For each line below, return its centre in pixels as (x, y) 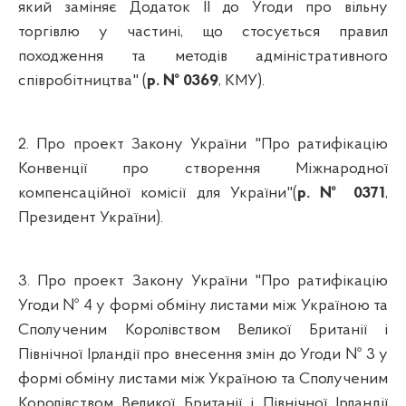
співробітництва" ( (82, 81)
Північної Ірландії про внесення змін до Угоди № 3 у (203, 354)
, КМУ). (242, 81)
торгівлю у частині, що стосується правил (203, 32)
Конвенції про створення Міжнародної (203, 169)
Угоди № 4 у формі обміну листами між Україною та (203, 305)
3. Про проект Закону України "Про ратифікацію (203, 281)
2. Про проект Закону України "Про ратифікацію (203, 144)
